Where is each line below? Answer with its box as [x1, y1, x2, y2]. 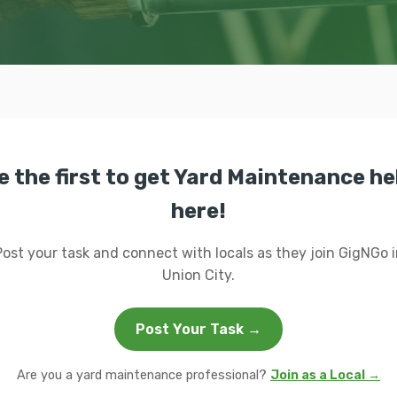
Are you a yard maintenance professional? [17, 368, 270, 383]
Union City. [162, 267, 235, 284]
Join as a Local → [270, 368, 380, 383]
